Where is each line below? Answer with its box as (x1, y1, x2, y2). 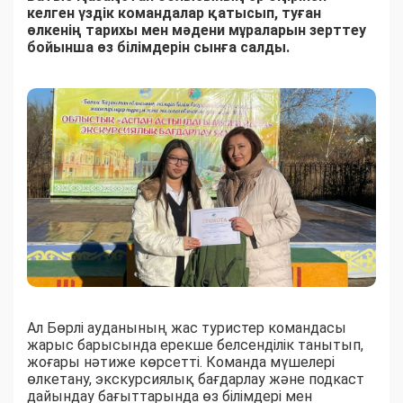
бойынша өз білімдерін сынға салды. (27, 39, 290, 57)
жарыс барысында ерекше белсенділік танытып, (27, 336, 363, 354)
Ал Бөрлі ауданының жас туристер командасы (27, 318, 346, 336)
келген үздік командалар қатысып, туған (27, 4, 321, 22)
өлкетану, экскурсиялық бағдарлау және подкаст (27, 370, 364, 388)
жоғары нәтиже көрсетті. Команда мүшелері (27, 353, 335, 371)
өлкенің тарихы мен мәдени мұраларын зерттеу (27, 22, 366, 40)
